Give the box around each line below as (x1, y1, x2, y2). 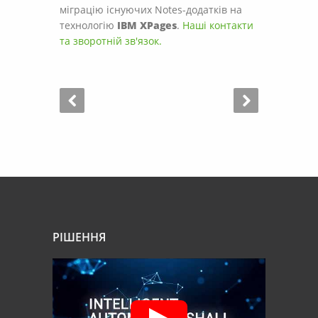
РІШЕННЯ (53, 229, 106, 246)
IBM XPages (117, 18, 177, 33)
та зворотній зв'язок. (60, 34, 162, 48)
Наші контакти (182, 18, 253, 33)
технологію (60, 18, 117, 33)
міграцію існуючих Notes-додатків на (60, 3, 242, 17)
